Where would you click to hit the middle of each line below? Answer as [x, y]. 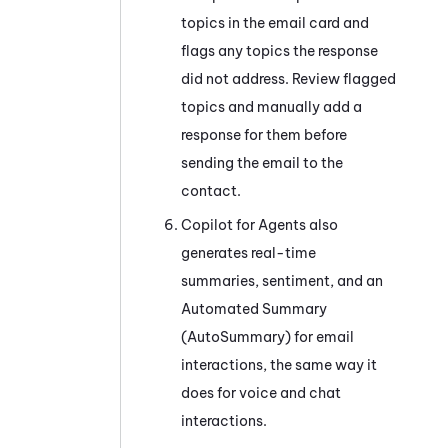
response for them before [264, 134]
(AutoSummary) [236, 336]
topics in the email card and [275, 22]
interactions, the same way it [279, 364]
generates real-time [248, 252]
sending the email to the [262, 162]
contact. [211, 190]
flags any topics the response [279, 50]
